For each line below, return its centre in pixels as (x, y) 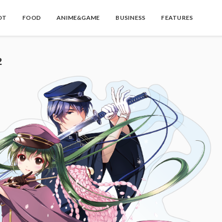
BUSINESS (131, 18)
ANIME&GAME (78, 18)
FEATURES (177, 18)
